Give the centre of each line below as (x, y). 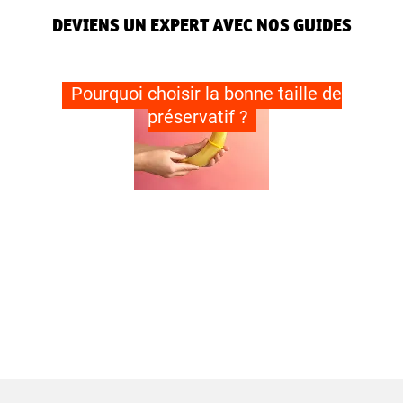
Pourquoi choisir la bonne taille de (206, 94)
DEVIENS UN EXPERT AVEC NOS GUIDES (201, 26)
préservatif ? (197, 117)
